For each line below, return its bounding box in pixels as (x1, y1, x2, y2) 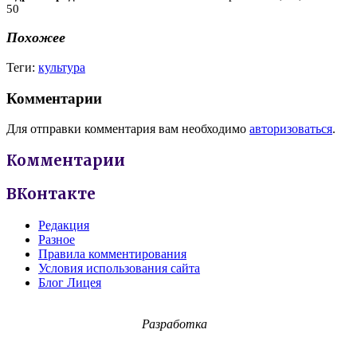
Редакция (38, 218, 89, 232)
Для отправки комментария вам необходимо (6, 122, 249, 136)
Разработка (142, 316, 207, 331)
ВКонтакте (6, 184, 96, 203)
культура (38, 60, 85, 74)
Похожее (6, 29, 65, 46)
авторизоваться (249, 122, 332, 136)
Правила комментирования (38, 246, 186, 261)
